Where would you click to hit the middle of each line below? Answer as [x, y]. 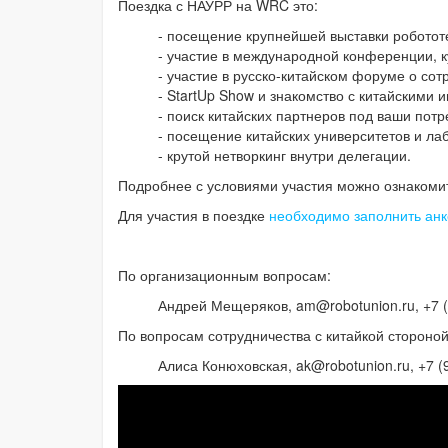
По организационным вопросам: [226, 275]
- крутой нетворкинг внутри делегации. [284, 155]
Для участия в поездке [193, 215]
